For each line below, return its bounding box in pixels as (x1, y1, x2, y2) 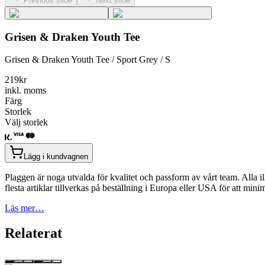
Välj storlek (5, 117, 48, 128)
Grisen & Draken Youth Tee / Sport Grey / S (5, 54, 170, 65)
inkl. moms (5, 85, 46, 96)
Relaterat (5, 225, 62, 241)
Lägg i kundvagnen (24, 152, 88, 161)
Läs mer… (5, 203, 44, 214)
